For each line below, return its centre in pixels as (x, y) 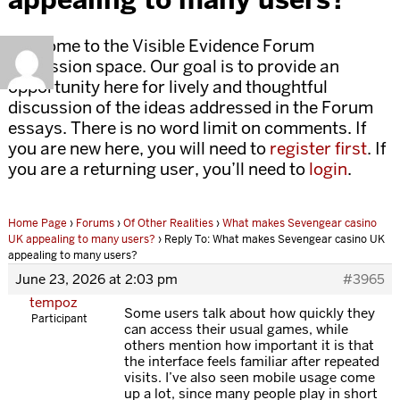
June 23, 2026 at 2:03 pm (96, 279)
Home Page (37, 224)
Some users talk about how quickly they (249, 313)
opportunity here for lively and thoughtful (167, 87)
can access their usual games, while (236, 329)
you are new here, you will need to (138, 149)
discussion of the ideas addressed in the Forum (190, 108)
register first (318, 149)
